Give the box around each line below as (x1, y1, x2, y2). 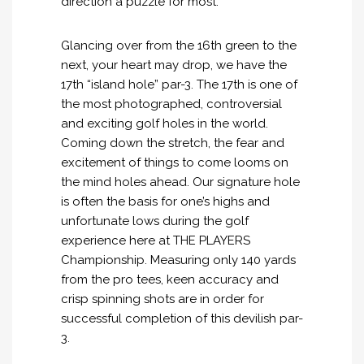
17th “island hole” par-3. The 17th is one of (61, 76, 297, 92)
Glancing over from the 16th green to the (61, 37, 297, 53)
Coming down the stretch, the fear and (61, 135, 284, 150)
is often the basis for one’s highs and (61, 193, 270, 209)
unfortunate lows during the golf (61, 213, 249, 228)
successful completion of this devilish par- (61, 310, 303, 326)
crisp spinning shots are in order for (61, 291, 264, 306)
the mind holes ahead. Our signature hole (61, 174, 300, 189)
